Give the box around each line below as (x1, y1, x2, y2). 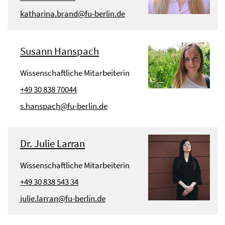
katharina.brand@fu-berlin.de (20, 8, 125, 19)
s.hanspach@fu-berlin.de (20, 100, 107, 111)
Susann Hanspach (20, 44, 99, 58)
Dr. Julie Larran (20, 137, 85, 150)
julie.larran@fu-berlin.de (20, 193, 105, 204)
